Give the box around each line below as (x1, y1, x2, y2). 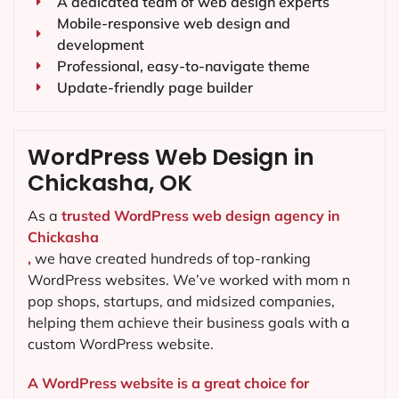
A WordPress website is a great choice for (28, 373, 309, 392)
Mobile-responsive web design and (56, 14, 290, 33)
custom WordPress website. (28, 335, 214, 354)
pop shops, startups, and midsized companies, (28, 292, 335, 311)
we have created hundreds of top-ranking (31, 249, 311, 268)
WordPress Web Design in (28, 142, 314, 174)
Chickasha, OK (28, 167, 192, 199)
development (56, 36, 144, 54)
